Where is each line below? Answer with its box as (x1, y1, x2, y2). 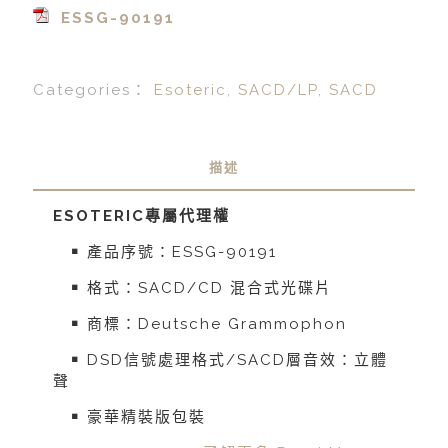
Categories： (33, 81, 154, 99)
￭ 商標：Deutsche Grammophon (53, 315, 347, 333)
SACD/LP (238, 81, 318, 99)
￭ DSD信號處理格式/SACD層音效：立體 (53, 351, 388, 369)
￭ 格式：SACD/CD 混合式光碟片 (53, 279, 332, 297)
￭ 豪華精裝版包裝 (53, 408, 206, 426)
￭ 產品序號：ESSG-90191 (53, 243, 277, 261)
